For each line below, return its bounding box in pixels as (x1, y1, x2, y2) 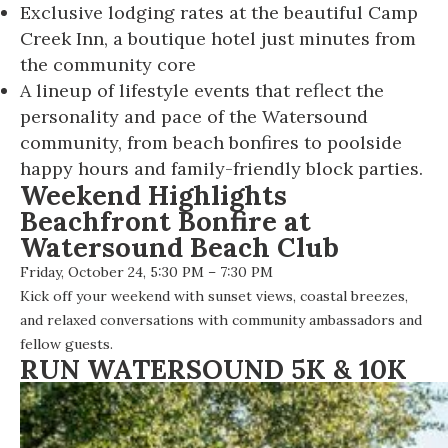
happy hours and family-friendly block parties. (20, 157, 423, 181)
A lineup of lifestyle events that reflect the (20, 79, 384, 103)
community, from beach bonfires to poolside (20, 131, 402, 155)
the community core (20, 53, 196, 77)
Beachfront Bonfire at (20, 204, 311, 239)
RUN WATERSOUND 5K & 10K (20, 352, 407, 387)
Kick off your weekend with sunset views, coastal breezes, (20, 287, 408, 306)
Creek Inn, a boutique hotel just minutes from (20, 27, 416, 51)
